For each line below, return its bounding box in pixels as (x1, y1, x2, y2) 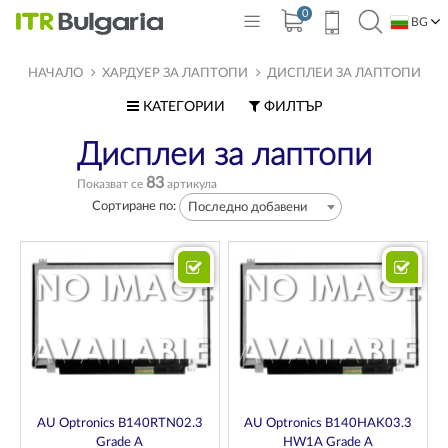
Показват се (76, 178, 146, 190)
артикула (163, 178, 217, 190)
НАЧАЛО (27, 67, 83, 80)
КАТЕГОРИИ (138, 100, 225, 114)
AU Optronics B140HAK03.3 (244, 416, 413, 430)
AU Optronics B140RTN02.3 (36, 416, 203, 430)
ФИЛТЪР (259, 100, 322, 114)
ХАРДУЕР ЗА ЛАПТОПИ (101, 67, 248, 80)
